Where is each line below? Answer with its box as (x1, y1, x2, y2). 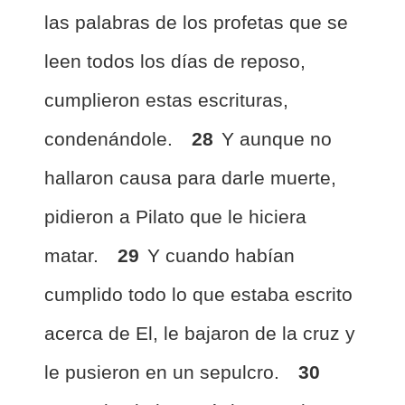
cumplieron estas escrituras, (44, 89, 288, 110)
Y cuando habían (147, 245, 295, 266)
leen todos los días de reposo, (44, 51, 306, 71)
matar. (44, 245, 104, 266)
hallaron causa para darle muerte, (44, 167, 336, 188)
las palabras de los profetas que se (44, 12, 348, 33)
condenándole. (44, 128, 178, 149)
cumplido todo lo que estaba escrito (44, 284, 353, 305)
